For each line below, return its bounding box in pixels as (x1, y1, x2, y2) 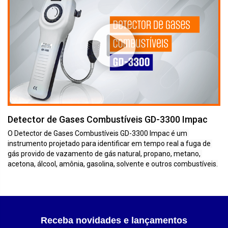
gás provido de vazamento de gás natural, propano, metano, (8, 149, 201, 158)
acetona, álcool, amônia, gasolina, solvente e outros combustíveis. (8, 159, 218, 168)
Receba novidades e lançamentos (41, 215, 187, 225)
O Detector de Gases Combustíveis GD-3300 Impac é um (8, 129, 187, 137)
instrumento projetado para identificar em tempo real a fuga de (8, 139, 211, 148)
